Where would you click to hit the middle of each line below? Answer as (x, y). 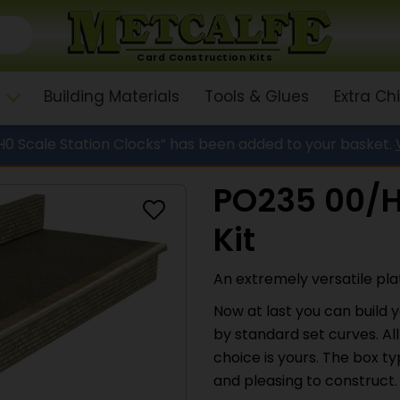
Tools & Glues (256, 98)
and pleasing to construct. (305, 382)
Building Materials (111, 98)
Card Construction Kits (204, 59)
